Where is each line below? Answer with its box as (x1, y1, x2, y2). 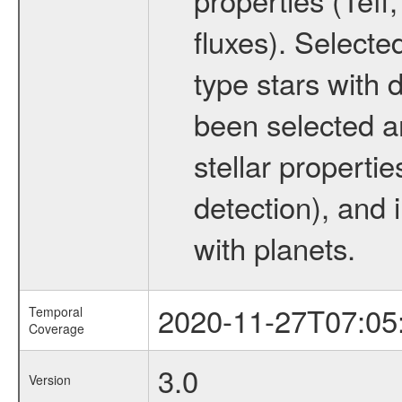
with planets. (193, 226, 355, 268)
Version (28, 371, 71, 389)
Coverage (28, 319, 84, 337)
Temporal (28, 302, 83, 320)
